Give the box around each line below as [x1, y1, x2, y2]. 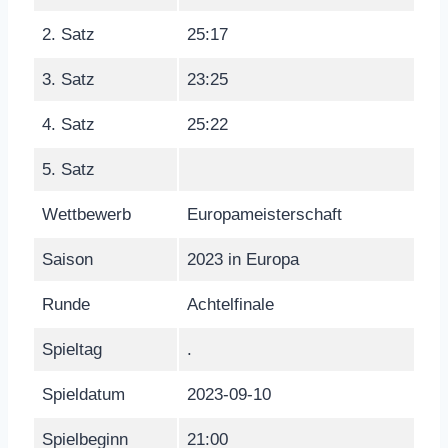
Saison [42, 249, 93, 269]
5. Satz [42, 159, 95, 179]
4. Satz [42, 114, 95, 134]
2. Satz [42, 24, 95, 44]
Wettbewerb [42, 204, 131, 224]
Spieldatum [42, 384, 125, 404]
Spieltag [42, 339, 102, 359]
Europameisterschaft [187, 204, 342, 224]
